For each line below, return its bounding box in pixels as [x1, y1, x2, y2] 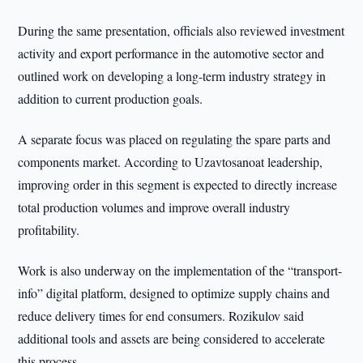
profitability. [18, 221, 80, 238]
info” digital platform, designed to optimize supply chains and [18, 284, 331, 301]
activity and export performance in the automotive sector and [18, 45, 325, 62]
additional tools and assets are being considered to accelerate [18, 330, 326, 347]
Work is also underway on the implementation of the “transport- [18, 262, 343, 279]
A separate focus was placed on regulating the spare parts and [18, 130, 331, 147]
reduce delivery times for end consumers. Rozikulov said [18, 307, 305, 324]
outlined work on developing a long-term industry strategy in [18, 67, 327, 84]
